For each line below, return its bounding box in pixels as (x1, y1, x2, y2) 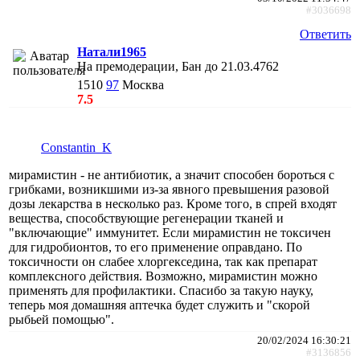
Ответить (300, 27, 351, 41)
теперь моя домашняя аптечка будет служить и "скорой (9, 297, 310, 312)
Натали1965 (77, 44, 146, 59)
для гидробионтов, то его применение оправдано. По (9, 239, 302, 254)
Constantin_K (41, 140, 112, 154)
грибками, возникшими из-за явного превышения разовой (9, 182, 329, 196)
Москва (122, 77, 164, 92)
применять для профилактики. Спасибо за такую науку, (9, 283, 313, 297)
